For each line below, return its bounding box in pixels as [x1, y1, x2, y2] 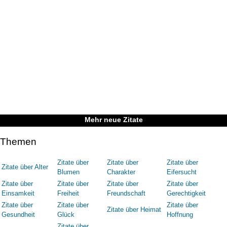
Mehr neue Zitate [84, 116, 143, 124]
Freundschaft [107, 189, 145, 197]
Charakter [107, 168, 135, 176]
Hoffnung [167, 210, 193, 218]
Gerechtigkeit [167, 189, 206, 197]
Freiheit [57, 189, 79, 197]
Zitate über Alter [2, 163, 48, 171]
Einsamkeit [2, 189, 34, 197]
